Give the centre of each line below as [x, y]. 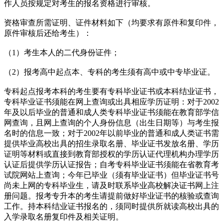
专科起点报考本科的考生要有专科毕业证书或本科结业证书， [111, 91]
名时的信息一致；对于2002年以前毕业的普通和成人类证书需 [111, 133]
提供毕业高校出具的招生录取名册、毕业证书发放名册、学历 [111, 143]
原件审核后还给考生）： [48, 33]
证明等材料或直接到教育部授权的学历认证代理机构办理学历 [111, 154]
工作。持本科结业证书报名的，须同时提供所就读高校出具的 [111, 206]
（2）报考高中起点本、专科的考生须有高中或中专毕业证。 [110, 72]
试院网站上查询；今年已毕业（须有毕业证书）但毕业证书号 [111, 175]
